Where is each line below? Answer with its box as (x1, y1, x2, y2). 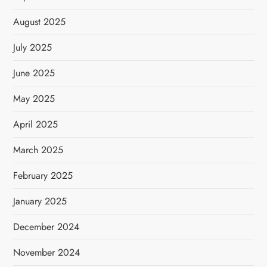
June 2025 (13, 66, 55, 80)
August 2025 (13, 14, 66, 29)
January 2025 (13, 194, 67, 208)
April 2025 (13, 117, 58, 131)
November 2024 (13, 245, 80, 259)
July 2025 (13, 40, 52, 54)
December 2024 (13, 219, 80, 234)
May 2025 (13, 91, 55, 105)
